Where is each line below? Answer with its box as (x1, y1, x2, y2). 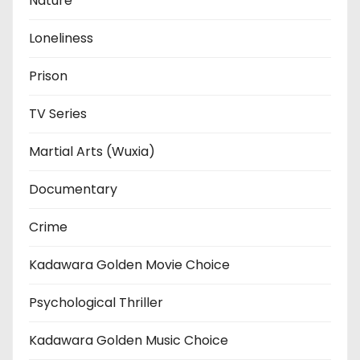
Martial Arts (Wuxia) (29, 141, 155, 161)
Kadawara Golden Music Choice (29, 330, 228, 350)
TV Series (29, 104, 87, 123)
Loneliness (29, 28, 93, 47)
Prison (29, 66, 67, 85)
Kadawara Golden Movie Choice (29, 255, 230, 274)
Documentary (29, 179, 117, 198)
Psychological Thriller (29, 292, 163, 312)
